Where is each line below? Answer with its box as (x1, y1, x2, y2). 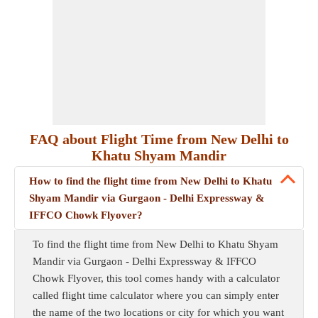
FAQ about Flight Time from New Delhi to (29, 131, 289, 147)
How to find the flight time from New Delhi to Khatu (29, 175, 272, 187)
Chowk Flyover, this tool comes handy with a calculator (33, 273, 280, 284)
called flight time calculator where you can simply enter (33, 290, 279, 301)
